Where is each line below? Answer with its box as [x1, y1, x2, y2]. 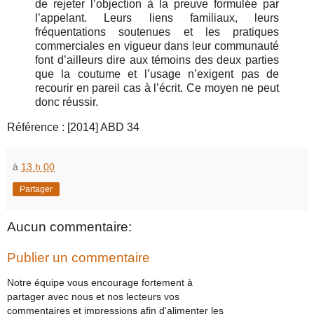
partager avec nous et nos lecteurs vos [7, 291, 179, 303]
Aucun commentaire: [7, 219, 132, 235]
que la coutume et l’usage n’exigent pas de [35, 68, 279, 81]
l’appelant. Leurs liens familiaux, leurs [35, 12, 279, 25]
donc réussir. [35, 96, 98, 109]
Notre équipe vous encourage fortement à [7, 277, 193, 289]
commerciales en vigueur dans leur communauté [35, 40, 279, 53]
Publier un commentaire [7, 250, 150, 265]
